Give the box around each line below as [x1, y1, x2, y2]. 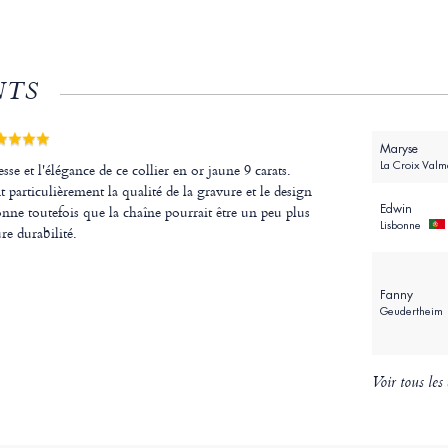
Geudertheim [379, 304, 446, 319]
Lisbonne [379, 218, 424, 233]
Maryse [379, 141, 418, 158]
